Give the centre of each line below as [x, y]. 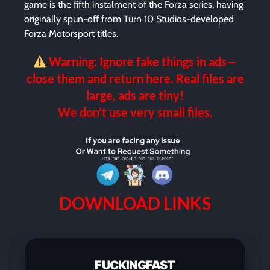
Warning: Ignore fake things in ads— [142, 61]
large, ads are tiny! [135, 95]
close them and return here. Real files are [135, 78]
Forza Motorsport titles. [71, 33]
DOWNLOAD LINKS [135, 203]
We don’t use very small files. [135, 112]
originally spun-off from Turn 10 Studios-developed [129, 19]
